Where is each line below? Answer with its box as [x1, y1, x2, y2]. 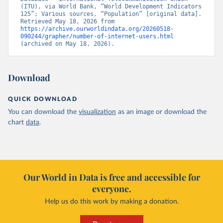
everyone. [92, 183, 131, 195]
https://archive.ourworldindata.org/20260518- [20, 25, 174, 32]
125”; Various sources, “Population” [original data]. [20, 10, 202, 17]
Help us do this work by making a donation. [44, 198, 179, 205]
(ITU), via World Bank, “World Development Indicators [20, 3, 202, 10]
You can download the [8, 109, 77, 115]
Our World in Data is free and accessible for [23, 171, 200, 183]
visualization [79, 109, 116, 115]
